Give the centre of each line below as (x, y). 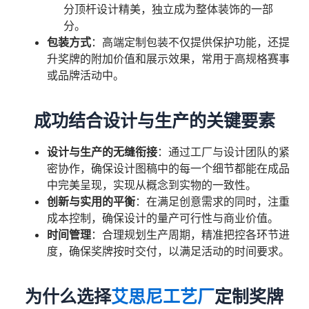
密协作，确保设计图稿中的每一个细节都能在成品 (169, 169)
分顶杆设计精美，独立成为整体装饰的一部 (169, 10)
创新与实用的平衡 (91, 202)
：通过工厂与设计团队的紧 (224, 152)
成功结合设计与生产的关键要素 (154, 121)
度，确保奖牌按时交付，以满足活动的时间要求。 (169, 252)
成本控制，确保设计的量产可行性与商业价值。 (163, 219)
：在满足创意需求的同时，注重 (213, 202)
